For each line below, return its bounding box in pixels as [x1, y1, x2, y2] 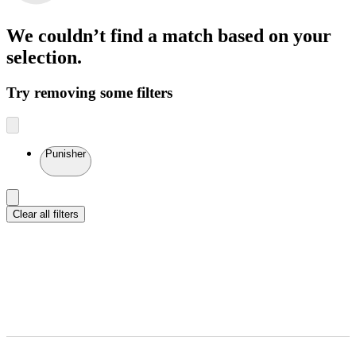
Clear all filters [13, 207, 79, 220]
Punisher [45, 147, 86, 160]
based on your [218, 25, 331, 46]
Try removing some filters [6, 83, 172, 101]
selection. [6, 46, 82, 68]
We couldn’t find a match [6, 25, 218, 46]
